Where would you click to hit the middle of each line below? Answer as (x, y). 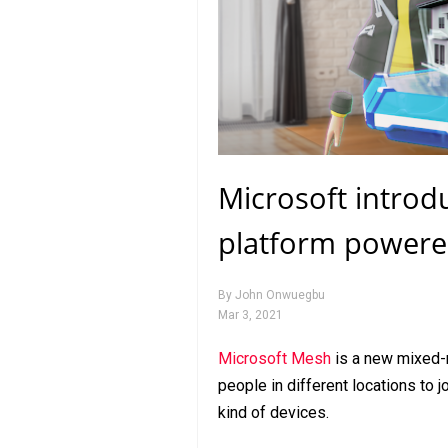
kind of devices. (273, 412)
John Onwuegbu (280, 294)
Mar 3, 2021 (250, 314)
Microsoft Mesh (274, 358)
